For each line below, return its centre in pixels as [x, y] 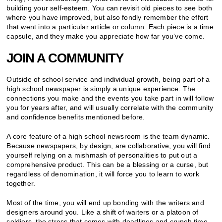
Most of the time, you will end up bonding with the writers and [105, 203]
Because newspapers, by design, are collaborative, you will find [109, 146]
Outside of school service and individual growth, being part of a [108, 80]
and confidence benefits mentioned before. [76, 117]
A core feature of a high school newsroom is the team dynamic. [108, 137]
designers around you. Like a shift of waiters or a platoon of [103, 212]
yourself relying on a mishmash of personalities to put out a [102, 155]
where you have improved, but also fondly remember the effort [108, 18]
